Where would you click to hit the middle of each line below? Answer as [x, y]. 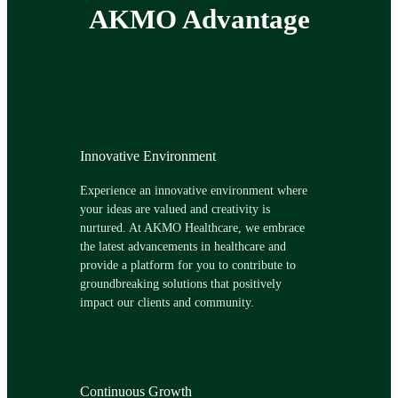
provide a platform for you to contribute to [187, 265]
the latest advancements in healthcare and [183, 247]
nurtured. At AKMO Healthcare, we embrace [192, 228]
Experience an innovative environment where [193, 191]
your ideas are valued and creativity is [175, 209]
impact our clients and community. [167, 302]
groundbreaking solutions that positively [180, 284]
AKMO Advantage [199, 20]
